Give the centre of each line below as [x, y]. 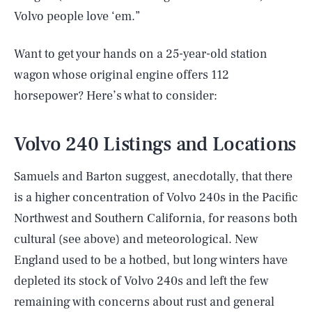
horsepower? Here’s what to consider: [116, 95]
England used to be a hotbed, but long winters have [151, 260]
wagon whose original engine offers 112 [122, 75]
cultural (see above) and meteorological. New [136, 239]
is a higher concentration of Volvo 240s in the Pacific [156, 197]
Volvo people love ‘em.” [77, 16]
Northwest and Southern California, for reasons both [156, 218]
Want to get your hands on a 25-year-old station [141, 54]
